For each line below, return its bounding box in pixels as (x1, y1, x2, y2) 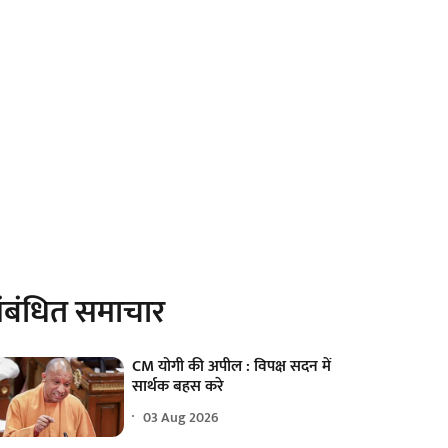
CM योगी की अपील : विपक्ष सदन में (132, 353, 332, 381)
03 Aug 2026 (143, 405, 220, 429)
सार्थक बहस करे (132, 373, 225, 401)
